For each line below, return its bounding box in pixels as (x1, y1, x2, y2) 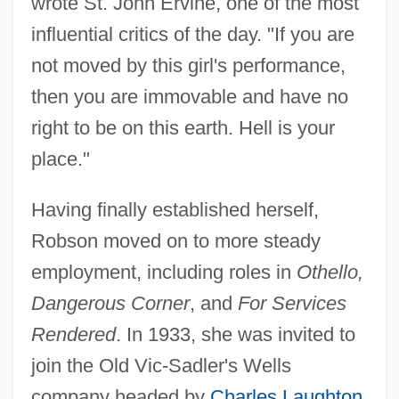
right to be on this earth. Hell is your (30, 116, 335, 139)
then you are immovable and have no (30, 85, 348, 108)
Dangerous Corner (30, 291, 190, 314)
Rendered (30, 322, 116, 346)
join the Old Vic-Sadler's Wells (30, 354, 291, 377)
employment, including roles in (30, 260, 297, 283)
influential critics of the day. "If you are (30, 22, 354, 45)
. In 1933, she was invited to (115, 322, 355, 346)
